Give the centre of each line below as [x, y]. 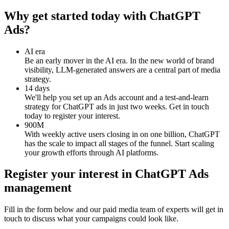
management [38, 188]
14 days [37, 88]
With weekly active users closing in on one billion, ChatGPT [122, 134]
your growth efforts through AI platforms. [91, 152]
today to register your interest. [72, 116]
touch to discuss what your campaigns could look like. [91, 219]
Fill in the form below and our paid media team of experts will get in [114, 210]
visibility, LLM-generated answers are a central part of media [122, 70]
